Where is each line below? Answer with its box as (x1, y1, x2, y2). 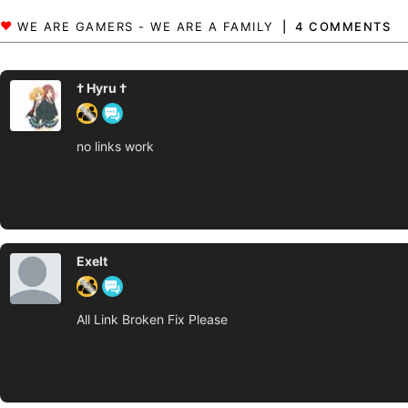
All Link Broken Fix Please (76, 311, 228, 327)
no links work (76, 138, 154, 154)
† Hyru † (76, 80, 127, 96)
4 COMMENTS (295, 19, 392, 34)
